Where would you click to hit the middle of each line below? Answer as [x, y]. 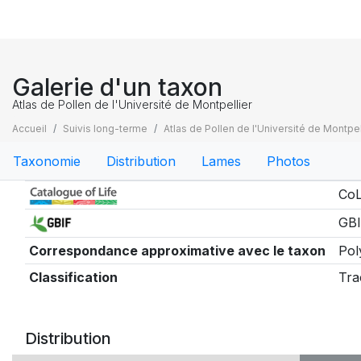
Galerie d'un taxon [117, 87]
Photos [288, 161]
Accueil [29, 129]
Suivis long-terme [105, 129]
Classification [73, 277]
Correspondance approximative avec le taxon [177, 251]
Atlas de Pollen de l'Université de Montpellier [132, 104]
